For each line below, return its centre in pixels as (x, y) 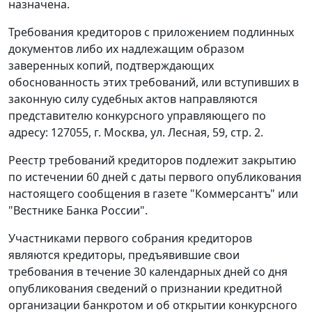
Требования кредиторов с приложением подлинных (151, 32)
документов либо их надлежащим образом (126, 49)
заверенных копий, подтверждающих (111, 66)
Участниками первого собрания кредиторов (130, 239)
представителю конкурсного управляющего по (137, 116)
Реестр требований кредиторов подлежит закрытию (152, 161)
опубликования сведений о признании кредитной (145, 289)
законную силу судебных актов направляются (133, 99)
